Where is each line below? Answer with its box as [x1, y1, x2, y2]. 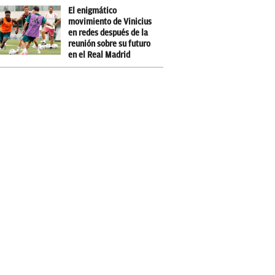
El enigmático [68, 6, 117, 15]
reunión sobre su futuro [68, 39, 150, 48]
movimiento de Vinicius [68, 17, 152, 26]
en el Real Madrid [68, 50, 130, 60]
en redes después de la [68, 28, 148, 37]
